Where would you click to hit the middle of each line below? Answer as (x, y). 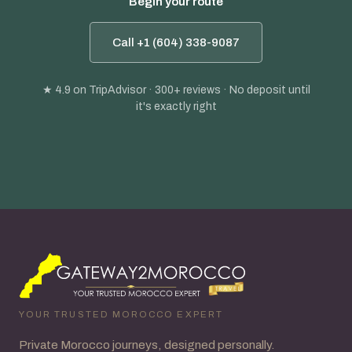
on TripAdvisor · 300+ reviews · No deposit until (190, 90)
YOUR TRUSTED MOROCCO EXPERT (121, 315)
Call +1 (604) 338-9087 (176, 43)
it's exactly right (176, 107)
